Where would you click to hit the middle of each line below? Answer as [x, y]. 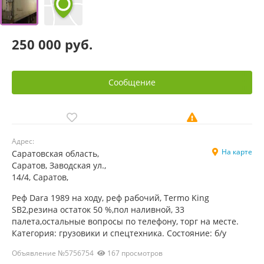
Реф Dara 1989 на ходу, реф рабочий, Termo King [110, 198]
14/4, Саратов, [40, 177]
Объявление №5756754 [55, 253]
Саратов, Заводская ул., [59, 165]
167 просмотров [135, 253]
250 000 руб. [52, 44]
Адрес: [23, 141]
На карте [237, 152]
